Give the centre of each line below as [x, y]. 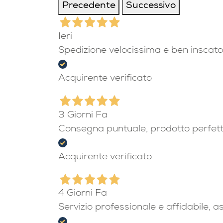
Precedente [89, 6]
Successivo [151, 6]
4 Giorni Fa [83, 194]
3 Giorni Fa [83, 115]
